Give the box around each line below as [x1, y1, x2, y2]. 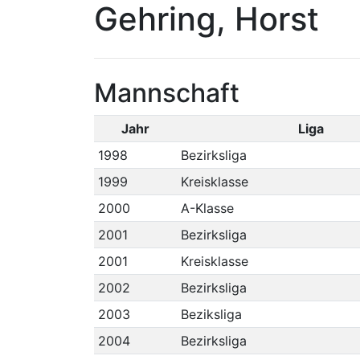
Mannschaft [94, 77, 239, 108]
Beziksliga [180, 306, 242, 322]
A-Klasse [180, 200, 234, 216]
